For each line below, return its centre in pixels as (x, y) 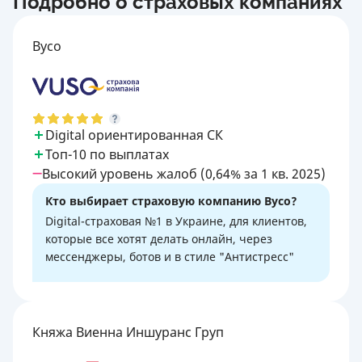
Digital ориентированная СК (134, 135)
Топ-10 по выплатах (107, 154)
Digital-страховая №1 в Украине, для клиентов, (176, 221)
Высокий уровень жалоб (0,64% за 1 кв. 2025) (184, 173)
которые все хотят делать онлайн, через (159, 238)
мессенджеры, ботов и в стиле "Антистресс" (170, 256)
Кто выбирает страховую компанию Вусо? (171, 200)
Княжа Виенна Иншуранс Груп (128, 332)
